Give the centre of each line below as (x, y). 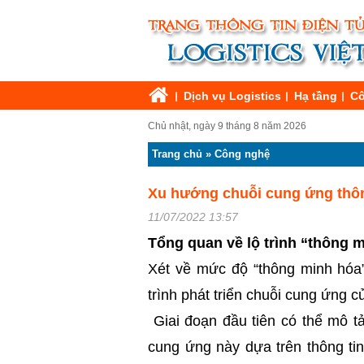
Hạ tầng (316, 96)
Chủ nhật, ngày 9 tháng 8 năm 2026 (227, 126)
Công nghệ (242, 154)
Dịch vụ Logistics (232, 96)
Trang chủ (177, 154)
